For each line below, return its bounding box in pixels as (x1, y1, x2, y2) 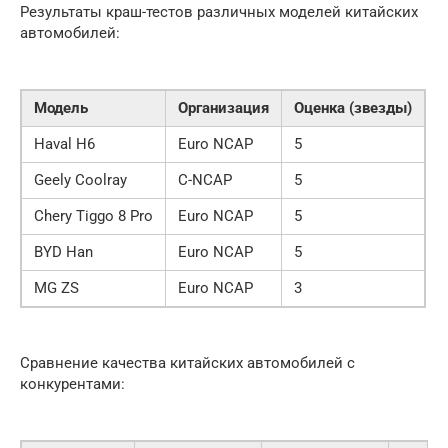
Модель (34, 98, 88, 117)
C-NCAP (178, 170, 232, 189)
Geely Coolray (34, 170, 127, 189)
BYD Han (34, 242, 93, 261)
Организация (178, 98, 269, 117)
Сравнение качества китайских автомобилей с (20, 353, 355, 372)
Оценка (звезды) (294, 98, 412, 117)
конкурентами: (20, 374, 125, 393)
